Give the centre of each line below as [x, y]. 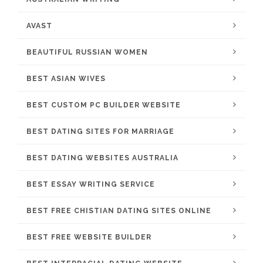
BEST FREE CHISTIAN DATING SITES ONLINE [119, 211]
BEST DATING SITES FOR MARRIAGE [100, 131]
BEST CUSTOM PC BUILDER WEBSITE [104, 105]
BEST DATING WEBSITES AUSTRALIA [102, 158]
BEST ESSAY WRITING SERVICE [91, 184]
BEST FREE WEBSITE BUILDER [89, 237]
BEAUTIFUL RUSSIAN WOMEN [87, 52]
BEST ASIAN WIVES [66, 79]
